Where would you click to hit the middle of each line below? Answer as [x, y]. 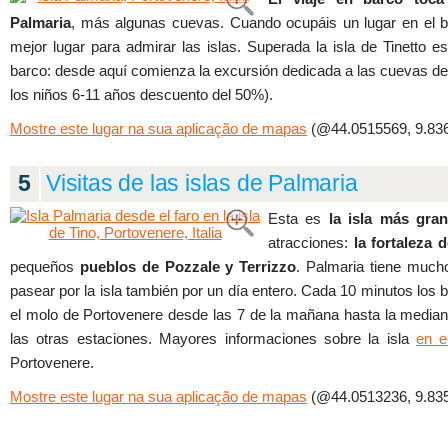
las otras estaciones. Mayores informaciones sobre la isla [213, 338]
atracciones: [311, 242]
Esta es [298, 218]
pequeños [45, 266]
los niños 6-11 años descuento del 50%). [141, 94]
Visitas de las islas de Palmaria [202, 183]
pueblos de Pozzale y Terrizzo [188, 266]
